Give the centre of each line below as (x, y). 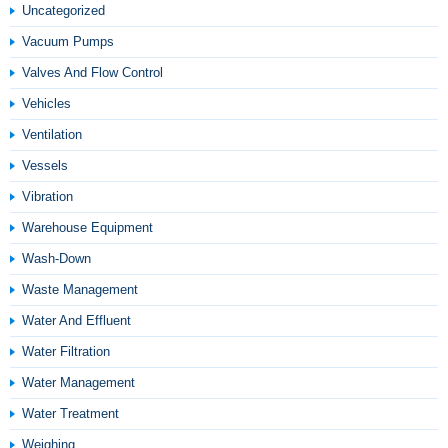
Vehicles (46, 103)
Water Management (78, 382)
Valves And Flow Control (92, 72)
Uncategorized (63, 10)
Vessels (45, 165)
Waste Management (80, 289)
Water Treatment (70, 413)
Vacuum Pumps (68, 41)
